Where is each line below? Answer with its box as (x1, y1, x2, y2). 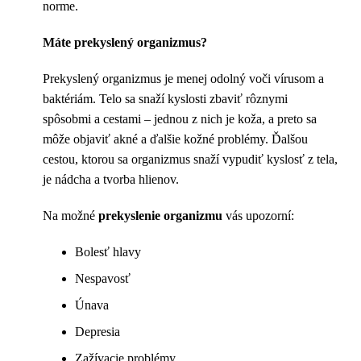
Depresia (75, 325, 120, 339)
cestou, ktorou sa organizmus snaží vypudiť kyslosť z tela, (43, 152, 338, 167)
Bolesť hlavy (75, 245, 141, 259)
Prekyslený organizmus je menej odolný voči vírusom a (43, 72, 324, 86)
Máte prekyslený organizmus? (43, 35, 207, 50)
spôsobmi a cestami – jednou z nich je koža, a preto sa (43, 112, 317, 127)
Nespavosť (75, 272, 131, 286)
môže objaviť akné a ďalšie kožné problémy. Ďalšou (43, 132, 308, 147)
